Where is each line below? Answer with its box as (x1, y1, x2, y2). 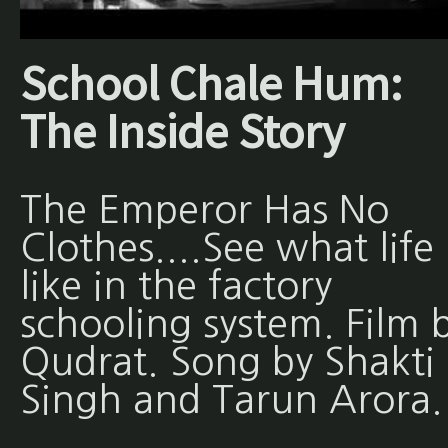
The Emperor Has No (19, 190, 389, 230)
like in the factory (19, 266, 332, 306)
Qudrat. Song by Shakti (19, 342, 435, 382)
